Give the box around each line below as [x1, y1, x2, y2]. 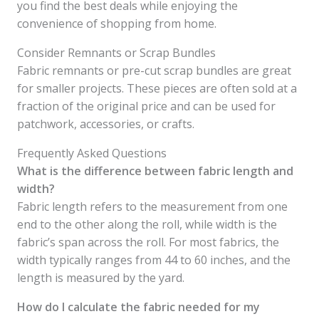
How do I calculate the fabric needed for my [17, 299, 260, 315]
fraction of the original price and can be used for [17, 98, 276, 115]
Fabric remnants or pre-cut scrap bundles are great [17, 63, 291, 79]
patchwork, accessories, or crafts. [17, 116, 194, 132]
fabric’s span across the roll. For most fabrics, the [17, 234, 279, 251]
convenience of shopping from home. [17, 16, 216, 32]
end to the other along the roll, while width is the [17, 216, 277, 233]
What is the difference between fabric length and [17, 163, 293, 179]
